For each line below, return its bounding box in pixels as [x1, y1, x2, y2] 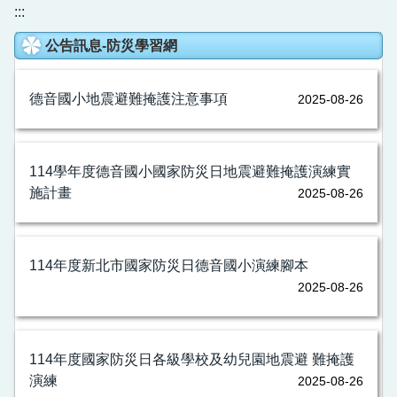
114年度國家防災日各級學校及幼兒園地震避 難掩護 [29, 351, 354, 367]
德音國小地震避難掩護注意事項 [29, 90, 228, 106]
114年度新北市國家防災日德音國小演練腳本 [29, 257, 308, 273]
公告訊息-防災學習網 [45, 37, 177, 53]
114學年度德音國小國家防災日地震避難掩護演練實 [29, 163, 351, 179]
